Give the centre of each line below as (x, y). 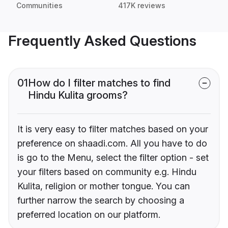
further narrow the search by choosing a (101, 201)
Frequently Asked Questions (102, 41)
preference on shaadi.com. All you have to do (112, 144)
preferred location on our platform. (89, 215)
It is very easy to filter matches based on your (113, 129)
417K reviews (142, 6)
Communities (39, 6)
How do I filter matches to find (99, 83)
